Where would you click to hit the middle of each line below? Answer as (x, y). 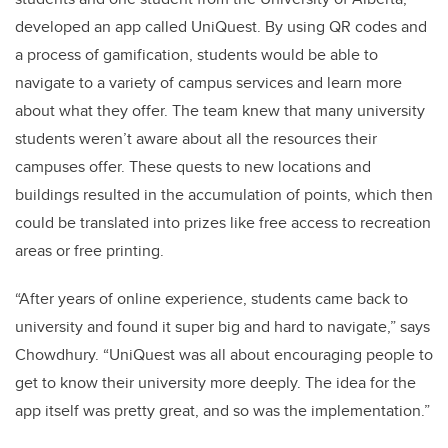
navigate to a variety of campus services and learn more (208, 83)
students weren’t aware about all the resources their (196, 139)
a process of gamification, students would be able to (196, 55)
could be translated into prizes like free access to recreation (223, 223)
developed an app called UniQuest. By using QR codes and (221, 27)
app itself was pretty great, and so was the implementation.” (222, 411)
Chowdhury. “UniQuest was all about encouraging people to (224, 355)
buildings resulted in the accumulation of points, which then (224, 195)
